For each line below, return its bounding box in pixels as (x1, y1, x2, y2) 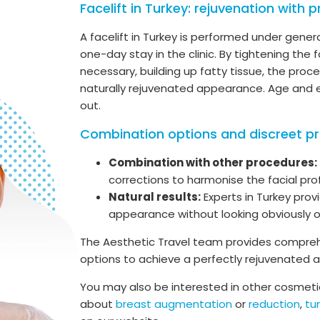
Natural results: (109, 189, 201, 205)
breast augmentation (116, 296, 232, 312)
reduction (249, 296, 300, 312)
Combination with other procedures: (109, 155, 317, 171)
